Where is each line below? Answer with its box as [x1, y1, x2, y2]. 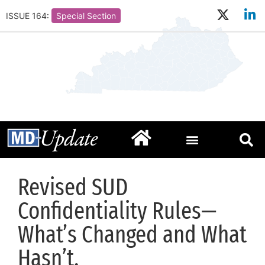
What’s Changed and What [18, 221, 247, 250]
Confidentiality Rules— [18, 197, 216, 226]
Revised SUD [18, 173, 128, 202]
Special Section [56, 10, 116, 21]
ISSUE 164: [6, 10, 49, 21]
